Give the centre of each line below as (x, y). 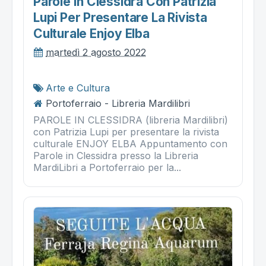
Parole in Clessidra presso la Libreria (116, 155)
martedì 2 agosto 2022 (96, 52)
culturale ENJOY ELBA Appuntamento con (130, 143)
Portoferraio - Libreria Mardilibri (118, 103)
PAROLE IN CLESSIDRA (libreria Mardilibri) (131, 120)
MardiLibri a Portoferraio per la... (107, 167)
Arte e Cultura (78, 88)
